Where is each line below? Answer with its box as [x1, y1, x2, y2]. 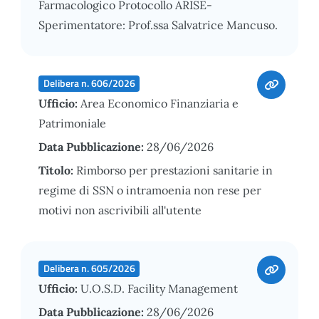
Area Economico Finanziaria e [80, 95, 239, 110]
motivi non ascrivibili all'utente [38, 202, 202, 217]
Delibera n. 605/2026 [43, 261, 135, 276]
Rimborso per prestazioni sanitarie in [76, 162, 273, 177]
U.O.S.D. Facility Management [80, 281, 238, 296]
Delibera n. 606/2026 [43, 75, 135, 90]
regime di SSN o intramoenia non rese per [38, 182, 261, 197]
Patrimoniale [38, 115, 106, 130]
